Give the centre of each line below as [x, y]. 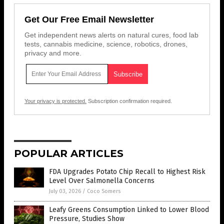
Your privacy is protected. [55, 101]
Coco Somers [104, 191]
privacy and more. [53, 53]
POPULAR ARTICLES [69, 154]
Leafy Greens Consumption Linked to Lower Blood [129, 210]
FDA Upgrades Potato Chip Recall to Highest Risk [127, 172]
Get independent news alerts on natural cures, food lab [111, 35]
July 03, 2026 [65, 191]
